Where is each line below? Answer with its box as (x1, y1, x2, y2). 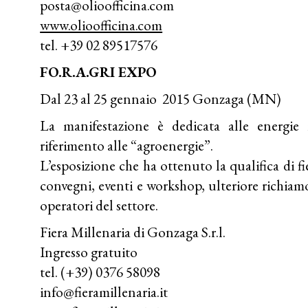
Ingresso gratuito (40, 242, 138, 261)
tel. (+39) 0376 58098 (40, 262, 161, 281)
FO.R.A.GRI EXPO (40, 62, 161, 81)
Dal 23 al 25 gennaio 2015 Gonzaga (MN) (40, 89, 282, 108)
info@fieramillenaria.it (40, 282, 168, 301)
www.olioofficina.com (40, 15, 163, 34)
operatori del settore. (40, 195, 159, 214)
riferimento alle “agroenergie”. (40, 135, 214, 155)
